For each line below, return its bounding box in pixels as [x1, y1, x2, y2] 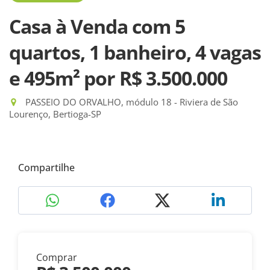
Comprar [36, 251, 77, 265]
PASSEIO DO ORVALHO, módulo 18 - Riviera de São [23, 96, 238, 108]
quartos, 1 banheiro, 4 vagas [9, 39, 261, 65]
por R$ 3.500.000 [84, 65, 227, 91]
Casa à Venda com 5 [9, 13, 185, 39]
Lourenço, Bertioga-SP [9, 108, 101, 120]
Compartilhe [18, 161, 75, 174]
